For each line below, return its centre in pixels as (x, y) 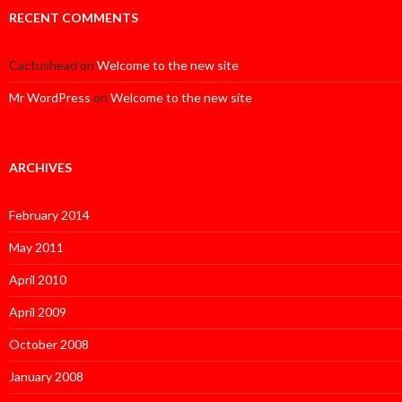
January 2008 (46, 376)
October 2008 (49, 344)
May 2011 (36, 247)
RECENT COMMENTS (74, 17)
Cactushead (43, 65)
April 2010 (38, 279)
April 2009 (38, 311)
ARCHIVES (40, 167)
